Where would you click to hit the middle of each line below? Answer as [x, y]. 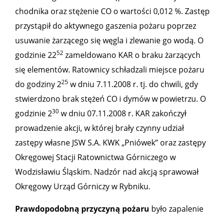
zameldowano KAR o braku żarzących [132, 55]
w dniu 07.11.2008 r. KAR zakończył [123, 113]
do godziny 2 [38, 84]
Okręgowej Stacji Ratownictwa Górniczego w [95, 157]
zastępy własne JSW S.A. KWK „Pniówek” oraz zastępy [110, 143]
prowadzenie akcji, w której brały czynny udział [100, 128]
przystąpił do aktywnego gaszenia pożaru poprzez [106, 26]
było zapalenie [176, 209]
